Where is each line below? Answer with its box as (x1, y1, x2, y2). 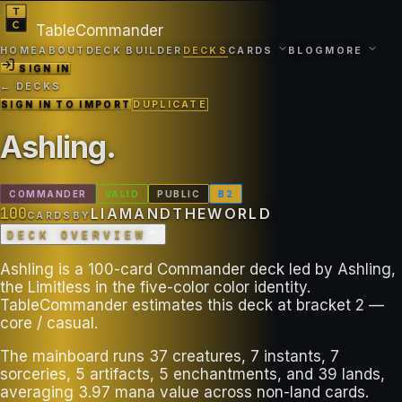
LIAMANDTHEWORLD (91, 204, 272, 223)
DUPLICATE (133, 99, 208, 110)
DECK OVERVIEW (7, 226, 146, 242)
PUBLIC (157, 188, 200, 199)
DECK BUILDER (85, 45, 183, 57)
